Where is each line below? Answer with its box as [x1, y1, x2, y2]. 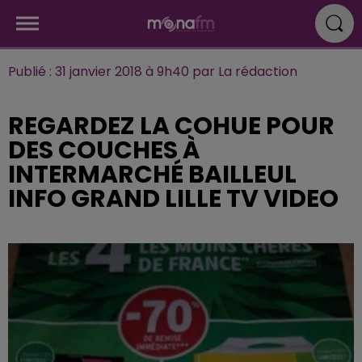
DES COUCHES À [8, 133, 200, 167]
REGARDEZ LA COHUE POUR [8, 109, 335, 143]
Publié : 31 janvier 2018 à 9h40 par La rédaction [8, 62, 297, 81]
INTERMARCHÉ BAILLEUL [8, 158, 297, 192]
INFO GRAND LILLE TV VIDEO [8, 182, 339, 216]
